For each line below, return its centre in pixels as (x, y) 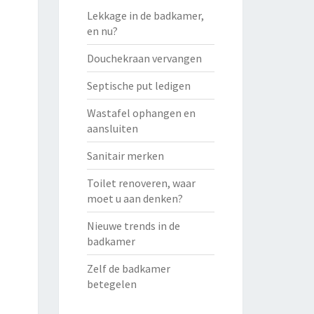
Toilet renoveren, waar (141, 183)
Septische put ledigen (138, 86)
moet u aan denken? (135, 198)
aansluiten (112, 128)
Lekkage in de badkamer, (145, 15)
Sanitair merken (125, 156)
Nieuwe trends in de (133, 226)
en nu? (102, 31)
